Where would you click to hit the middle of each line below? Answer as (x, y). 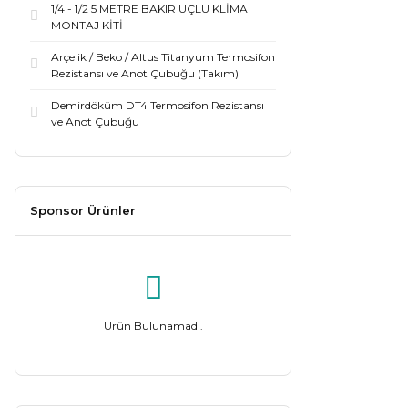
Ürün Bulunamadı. (153, 326)
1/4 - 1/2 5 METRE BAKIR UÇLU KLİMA (149, 9)
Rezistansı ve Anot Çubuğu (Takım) (145, 73)
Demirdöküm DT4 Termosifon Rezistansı (158, 105)
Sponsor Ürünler (83, 210)
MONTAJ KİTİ (87, 25)
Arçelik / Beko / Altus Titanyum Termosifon (163, 57)
